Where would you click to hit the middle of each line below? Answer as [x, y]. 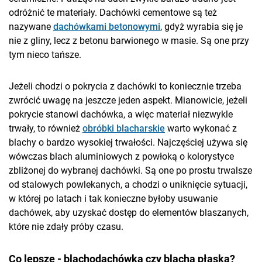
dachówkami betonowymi [107, 27]
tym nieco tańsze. [45, 55]
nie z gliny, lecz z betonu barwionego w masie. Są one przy [129, 41]
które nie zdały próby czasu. [66, 227]
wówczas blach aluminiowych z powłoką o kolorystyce [121, 157]
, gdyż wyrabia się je [201, 27]
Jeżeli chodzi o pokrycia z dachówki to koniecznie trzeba [125, 87]
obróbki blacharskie [124, 129]
